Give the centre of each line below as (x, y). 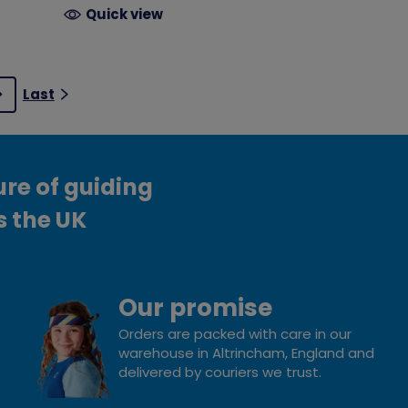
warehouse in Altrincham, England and (246, 352)
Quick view (124, 14)
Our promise (195, 307)
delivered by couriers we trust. (221, 372)
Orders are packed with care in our (235, 333)
